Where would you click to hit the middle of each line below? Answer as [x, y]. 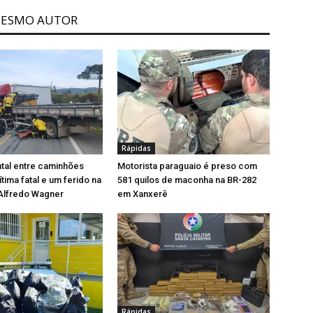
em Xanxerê [143, 194]
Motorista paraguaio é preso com [187, 166]
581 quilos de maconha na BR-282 [187, 180]
